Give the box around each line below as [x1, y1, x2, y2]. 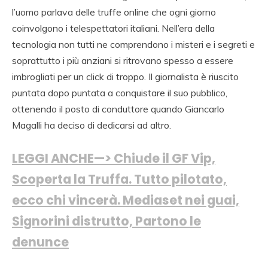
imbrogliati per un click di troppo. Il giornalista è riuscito [12, 71, 239, 83]
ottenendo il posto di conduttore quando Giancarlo [12, 103, 224, 115]
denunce [12, 233, 69, 251]
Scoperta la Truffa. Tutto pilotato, [12, 170, 227, 188]
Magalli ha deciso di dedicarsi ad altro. [12, 119, 171, 132]
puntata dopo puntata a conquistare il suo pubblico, [12, 87, 227, 99]
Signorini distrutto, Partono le [12, 212, 201, 230]
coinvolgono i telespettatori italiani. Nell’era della [12, 22, 215, 35]
